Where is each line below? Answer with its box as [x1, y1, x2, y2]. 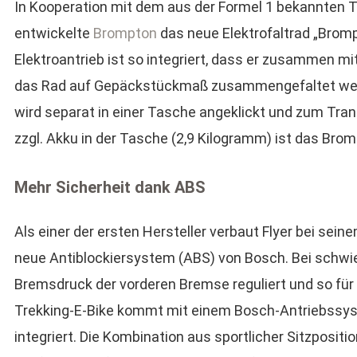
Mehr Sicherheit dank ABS [14, 178, 206, 197]
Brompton [92, 25, 157, 41]
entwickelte [14, 25, 93, 41]
